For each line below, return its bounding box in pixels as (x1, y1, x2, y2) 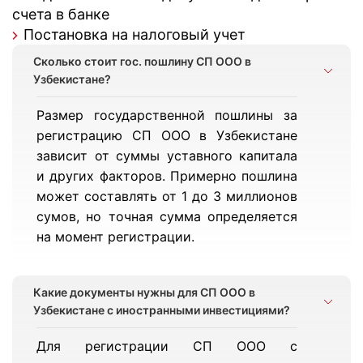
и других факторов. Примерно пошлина (36, 168, 298, 184)
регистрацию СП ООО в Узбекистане (36, 127, 298, 143)
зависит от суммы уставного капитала (36, 147, 298, 164)
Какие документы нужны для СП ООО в (33, 285, 255, 299)
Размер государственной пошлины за (36, 107, 298, 123)
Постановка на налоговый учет (23, 26, 246, 43)
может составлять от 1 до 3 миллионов (36, 188, 298, 204)
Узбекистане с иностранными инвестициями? (33, 303, 290, 317)
